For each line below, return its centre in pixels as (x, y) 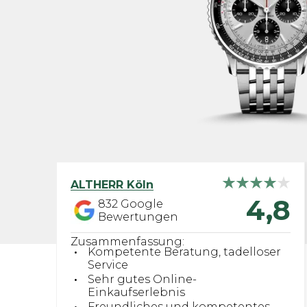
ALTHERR (99, 185)
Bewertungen (138, 217)
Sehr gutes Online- (142, 279)
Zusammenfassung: (127, 242)
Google (140, 204)
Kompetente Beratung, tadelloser (184, 252)
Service (108, 265)
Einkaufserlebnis (136, 292)
